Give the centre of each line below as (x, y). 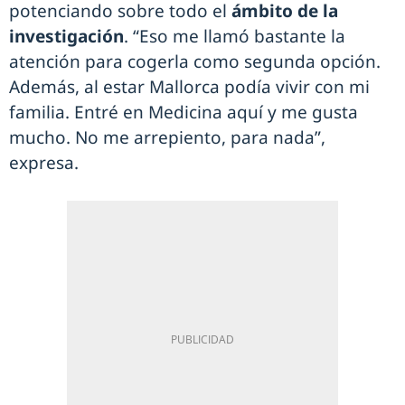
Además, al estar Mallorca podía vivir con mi (189, 86)
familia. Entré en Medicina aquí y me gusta (184, 112)
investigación (66, 36)
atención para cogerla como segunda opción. (195, 61)
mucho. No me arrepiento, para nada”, (167, 137)
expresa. (44, 162)
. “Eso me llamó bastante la (235, 36)
